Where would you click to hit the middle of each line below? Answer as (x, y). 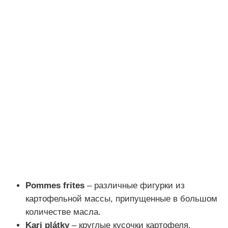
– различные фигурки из (135, 186)
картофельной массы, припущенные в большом (121, 199)
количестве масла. (63, 212)
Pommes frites (55, 186)
